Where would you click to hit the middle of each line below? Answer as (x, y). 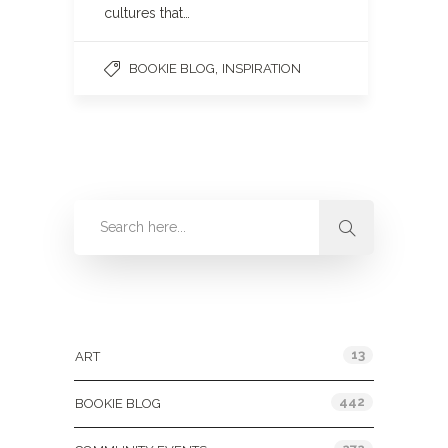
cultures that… (147, 13)
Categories (114, 313)
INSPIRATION (261, 68)
